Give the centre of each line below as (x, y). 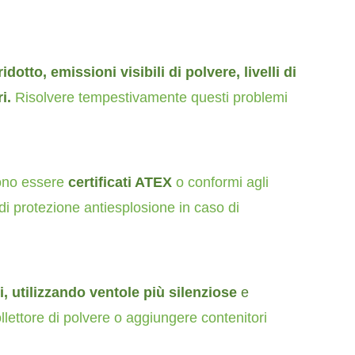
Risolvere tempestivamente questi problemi (151, 97)
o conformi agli (220, 182)
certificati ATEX (118, 182)
